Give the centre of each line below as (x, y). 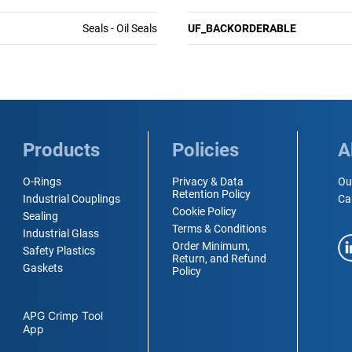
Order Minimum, (211, 246)
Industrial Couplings (72, 199)
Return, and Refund (220, 259)
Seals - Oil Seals (120, 29)
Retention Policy (212, 194)
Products (62, 150)
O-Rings (42, 182)
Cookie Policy (205, 212)
